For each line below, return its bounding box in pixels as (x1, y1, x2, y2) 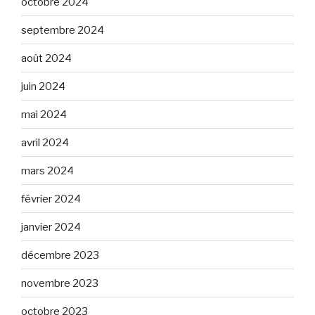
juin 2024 (21, 79, 65, 93)
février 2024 (21, 192, 81, 205)
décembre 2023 (21, 248, 99, 262)
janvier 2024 (21, 220, 81, 233)
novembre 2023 (21, 276, 98, 290)
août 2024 (21, 51, 72, 65)
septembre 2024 (21, 23, 104, 37)
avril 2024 (21, 136, 69, 149)
